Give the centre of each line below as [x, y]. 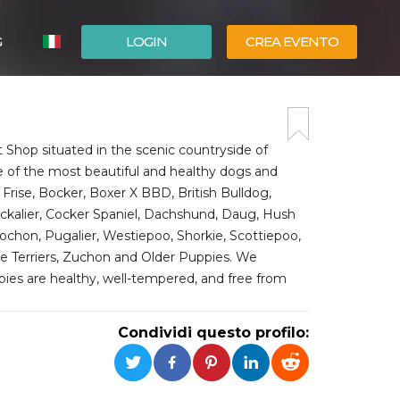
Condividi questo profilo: [213, 333]
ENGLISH [95, 124]
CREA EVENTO [292, 42]
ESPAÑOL [97, 97]
